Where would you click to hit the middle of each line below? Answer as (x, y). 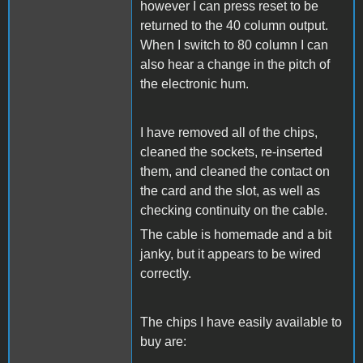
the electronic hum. (194, 83)
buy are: (163, 341)
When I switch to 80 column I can (234, 45)
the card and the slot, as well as (230, 190)
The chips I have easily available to (241, 322)
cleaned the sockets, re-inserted (231, 152)
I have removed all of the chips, (229, 132)
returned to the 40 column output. (234, 25)
